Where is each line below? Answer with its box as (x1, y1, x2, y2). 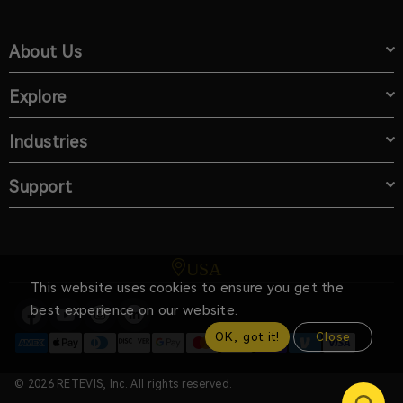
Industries (9, 132, 87, 152)
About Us (9, 42, 82, 62)
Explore (9, 87, 67, 107)
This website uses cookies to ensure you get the (31, 280, 345, 296)
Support (9, 177, 73, 197)
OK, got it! (214, 330, 280, 344)
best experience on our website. (31, 302, 238, 318)
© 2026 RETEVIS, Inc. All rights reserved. (14, 378, 233, 391)
